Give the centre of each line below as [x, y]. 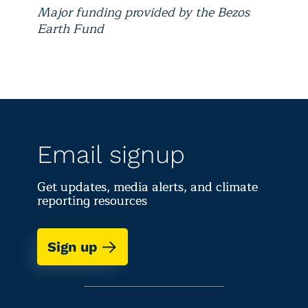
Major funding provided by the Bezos [143, 12]
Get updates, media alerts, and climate [147, 187]
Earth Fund [70, 29]
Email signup [111, 155]
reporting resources [92, 201]
